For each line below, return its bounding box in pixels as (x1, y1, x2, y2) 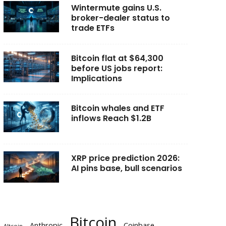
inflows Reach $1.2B (71, 112, 151, 125)
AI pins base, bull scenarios (71, 162, 182, 175)
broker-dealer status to (71, 12, 170, 24)
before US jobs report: (71, 62, 162, 74)
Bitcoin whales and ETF (71, 102, 164, 115)
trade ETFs (71, 22, 115, 34)
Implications (71, 72, 122, 84)
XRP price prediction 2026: (71, 152, 180, 164)
